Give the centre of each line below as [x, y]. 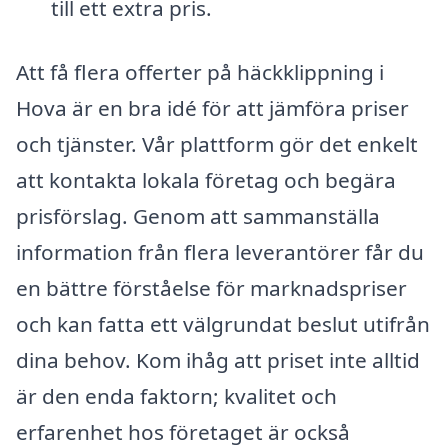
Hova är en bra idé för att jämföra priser [212, 107]
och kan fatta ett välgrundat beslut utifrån [223, 323]
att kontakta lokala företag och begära [206, 179]
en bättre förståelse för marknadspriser [211, 287]
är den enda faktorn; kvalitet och [176, 395]
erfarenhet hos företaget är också [183, 431]
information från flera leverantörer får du [220, 251]
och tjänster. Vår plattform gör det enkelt [217, 143]
